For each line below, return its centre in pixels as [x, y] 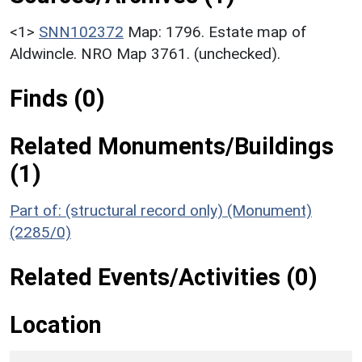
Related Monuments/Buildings [172, 146]
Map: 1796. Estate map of [217, 32]
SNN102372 [81, 32]
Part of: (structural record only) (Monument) [161, 210]
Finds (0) [57, 98]
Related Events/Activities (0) [164, 277]
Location [56, 324]
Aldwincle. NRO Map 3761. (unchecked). [145, 53]
